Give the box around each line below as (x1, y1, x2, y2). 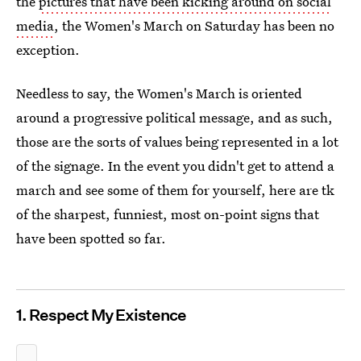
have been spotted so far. (16, 229, 166, 247)
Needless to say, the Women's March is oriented (16, 84, 302, 102)
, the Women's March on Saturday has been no (54, 16, 334, 35)
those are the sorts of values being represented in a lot (16, 132, 338, 151)
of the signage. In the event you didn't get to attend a (16, 156, 334, 175)
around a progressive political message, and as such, (16, 108, 333, 127)
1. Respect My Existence (16, 305, 186, 325)
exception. (16, 40, 80, 59)
